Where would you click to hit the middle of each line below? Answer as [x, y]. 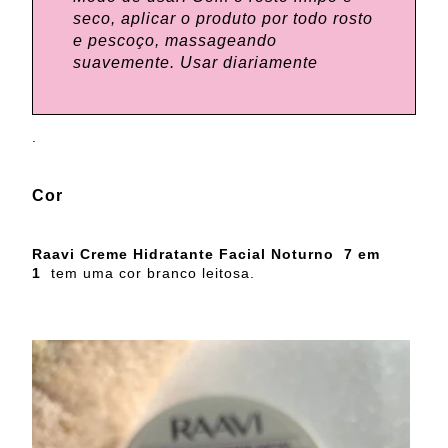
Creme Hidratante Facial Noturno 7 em [230, 254]
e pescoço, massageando [175, 41]
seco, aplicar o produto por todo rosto [223, 19]
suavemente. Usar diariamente [195, 63]
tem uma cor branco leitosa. [153, 273]
